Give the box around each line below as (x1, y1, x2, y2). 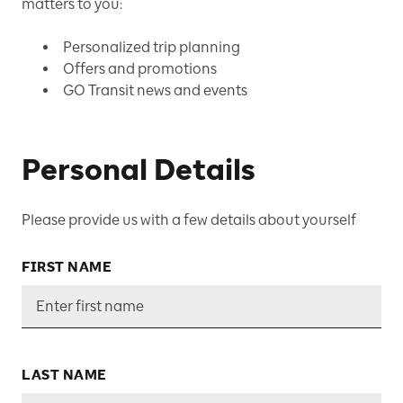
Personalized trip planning (63, 38, 240, 56)
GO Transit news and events (63, 81, 247, 99)
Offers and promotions (63, 59, 217, 77)
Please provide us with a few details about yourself (22, 210, 356, 228)
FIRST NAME (22, 258, 112, 275)
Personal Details (22, 152, 255, 187)
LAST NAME (22, 366, 107, 383)
